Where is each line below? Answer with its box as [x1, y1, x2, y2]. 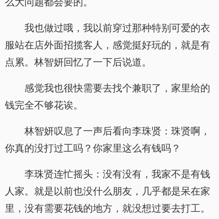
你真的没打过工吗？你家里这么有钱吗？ [5, 143, 181, 153]
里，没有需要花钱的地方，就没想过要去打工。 [5, 203, 210, 214]
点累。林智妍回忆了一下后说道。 [5, 57, 152, 67]
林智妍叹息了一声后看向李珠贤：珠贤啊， [24, 126, 210, 136]
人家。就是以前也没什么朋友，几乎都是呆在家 [5, 186, 210, 197]
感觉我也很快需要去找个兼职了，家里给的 [24, 83, 210, 93]
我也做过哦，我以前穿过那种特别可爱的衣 [24, 22, 210, 33]
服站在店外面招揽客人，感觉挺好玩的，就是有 [5, 40, 210, 50]
